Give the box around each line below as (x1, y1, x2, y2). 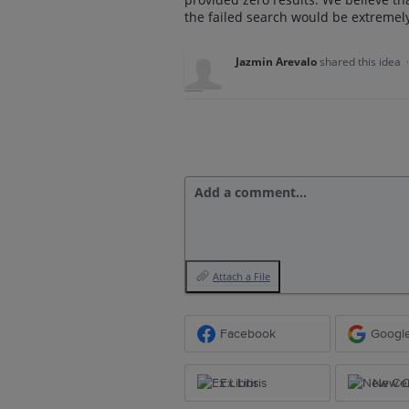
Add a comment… (194, 184, 307, 201)
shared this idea (320, 54, 404, 69)
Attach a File (213, 269, 270, 283)
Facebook (220, 325, 276, 341)
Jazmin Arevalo (236, 54, 317, 69)
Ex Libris (220, 374, 267, 391)
